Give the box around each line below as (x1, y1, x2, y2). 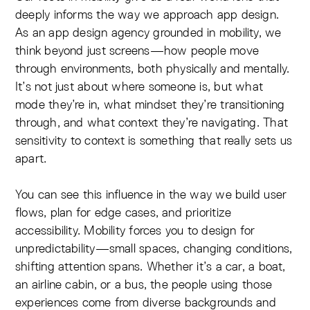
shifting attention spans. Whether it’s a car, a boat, (15, 258, 286, 275)
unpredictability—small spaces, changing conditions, (15, 240, 293, 257)
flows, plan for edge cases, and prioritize (15, 204, 232, 221)
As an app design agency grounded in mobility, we (15, 24, 282, 41)
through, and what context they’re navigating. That (15, 114, 289, 131)
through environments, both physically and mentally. (15, 60, 290, 77)
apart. (15, 150, 47, 167)
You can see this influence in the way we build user (15, 186, 287, 203)
